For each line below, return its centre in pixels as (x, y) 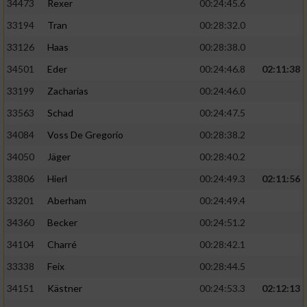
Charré (62, 245)
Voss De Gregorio (85, 135)
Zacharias (68, 91)
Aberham (67, 201)
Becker (62, 223)
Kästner (65, 288)
